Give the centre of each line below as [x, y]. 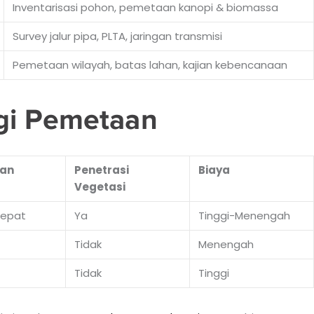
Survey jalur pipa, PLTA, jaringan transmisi [117, 36]
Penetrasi [101, 170]
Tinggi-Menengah [244, 215]
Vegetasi [100, 186]
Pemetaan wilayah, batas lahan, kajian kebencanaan [150, 64]
